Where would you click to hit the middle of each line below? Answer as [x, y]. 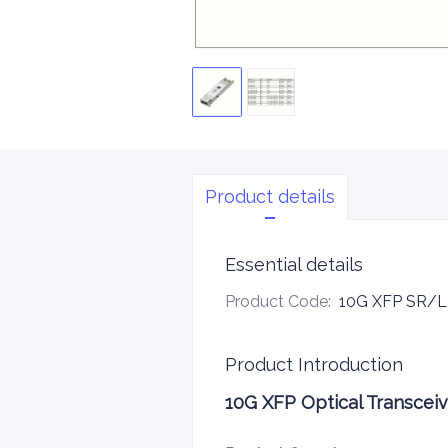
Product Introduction [314, 364]
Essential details [294, 264]
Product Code [276, 301]
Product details [270, 196]
